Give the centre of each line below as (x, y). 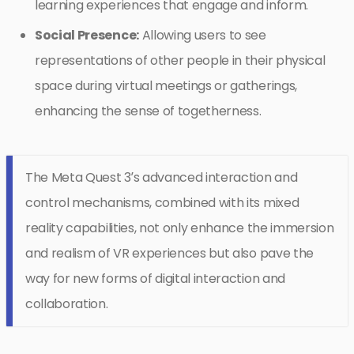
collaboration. (67, 303)
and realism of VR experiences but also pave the (169, 253)
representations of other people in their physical (180, 60)
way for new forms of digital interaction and (155, 278)
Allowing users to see (202, 35)
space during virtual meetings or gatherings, (166, 85)
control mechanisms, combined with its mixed (162, 202)
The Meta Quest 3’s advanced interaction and (162, 177)
